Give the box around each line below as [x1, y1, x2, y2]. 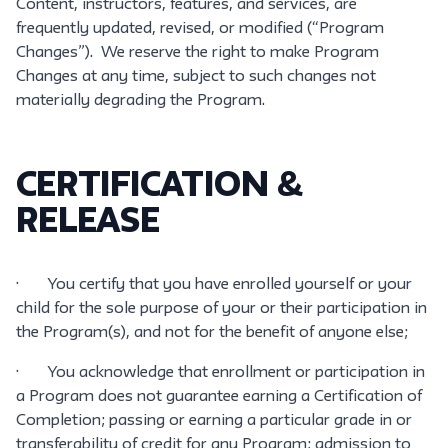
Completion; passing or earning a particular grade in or [16, 414, 412, 428]
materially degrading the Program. [16, 94, 265, 108]
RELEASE [16, 208, 159, 238]
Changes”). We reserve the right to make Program [16, 46, 379, 60]
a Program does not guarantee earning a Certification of [16, 390, 422, 404]
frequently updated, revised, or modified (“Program [16, 22, 384, 36]
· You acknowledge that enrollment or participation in [16, 366, 425, 380]
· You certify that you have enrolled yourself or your [16, 278, 412, 292]
